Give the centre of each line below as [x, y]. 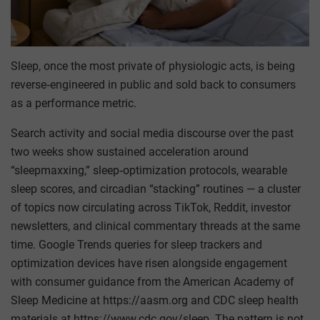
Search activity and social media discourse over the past [152, 133]
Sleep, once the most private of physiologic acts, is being [153, 66]
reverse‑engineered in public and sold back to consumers [153, 84]
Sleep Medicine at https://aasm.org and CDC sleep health [155, 300]
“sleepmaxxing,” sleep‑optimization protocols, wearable [149, 170]
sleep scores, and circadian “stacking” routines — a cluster [156, 189]
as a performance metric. [74, 103]
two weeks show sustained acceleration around [130, 151]
